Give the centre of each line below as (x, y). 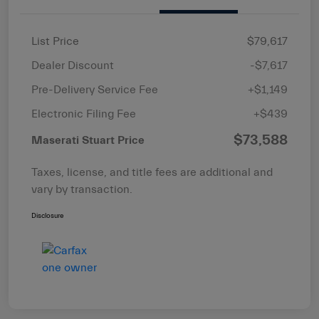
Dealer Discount (73, 66)
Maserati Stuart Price (88, 141)
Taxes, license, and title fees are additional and (152, 173)
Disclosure (47, 216)
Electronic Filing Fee (84, 114)
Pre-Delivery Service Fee (95, 90)
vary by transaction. (82, 190)
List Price (55, 42)
